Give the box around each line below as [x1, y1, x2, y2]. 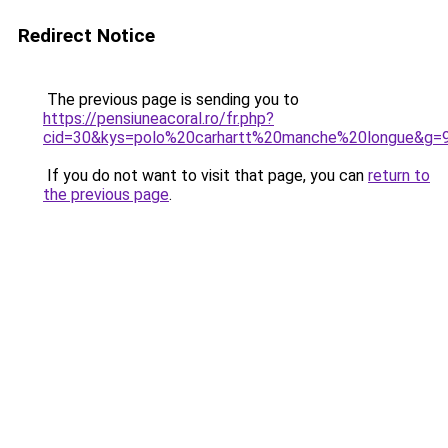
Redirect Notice [18, 24, 155, 47]
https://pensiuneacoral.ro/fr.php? [43, 109, 274, 128]
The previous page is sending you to [43, 90, 299, 109]
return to [368, 166, 430, 185]
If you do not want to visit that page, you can [43, 166, 368, 185]
